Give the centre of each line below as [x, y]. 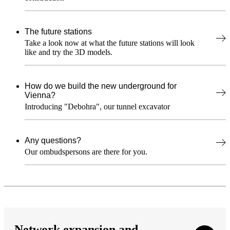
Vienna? [40, 95]
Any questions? [53, 140]
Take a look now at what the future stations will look [110, 43]
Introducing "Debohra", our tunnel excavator [97, 106]
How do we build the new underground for [101, 86]
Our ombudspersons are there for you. [86, 151]
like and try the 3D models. [69, 52]
